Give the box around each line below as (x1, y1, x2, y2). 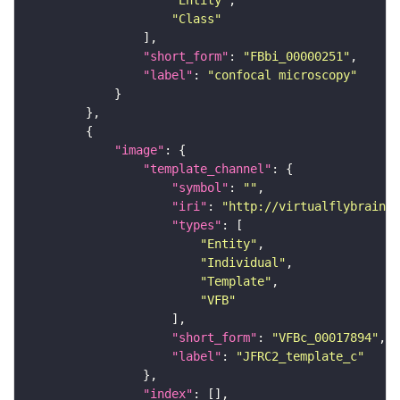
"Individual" (200, 255, 286, 271)
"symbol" (171, 180, 229, 196)
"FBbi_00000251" (243, 49, 350, 64)
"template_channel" (143, 162, 271, 177)
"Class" (171, 12, 221, 27)
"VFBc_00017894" (271, 330, 379, 346)
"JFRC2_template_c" (236, 349, 364, 364)
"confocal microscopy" (207, 68, 357, 83)
